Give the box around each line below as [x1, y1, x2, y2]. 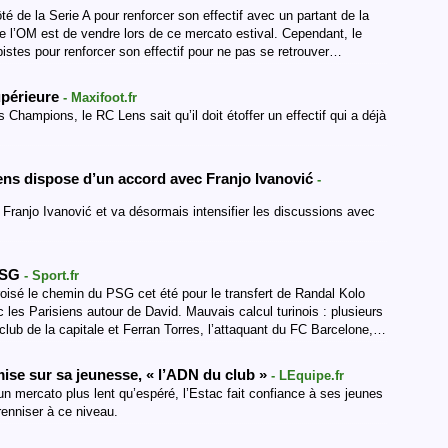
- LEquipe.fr [271, 368, 344, 383]
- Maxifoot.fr [63, 90, 137, 105]
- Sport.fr [24, 268, 79, 283]
